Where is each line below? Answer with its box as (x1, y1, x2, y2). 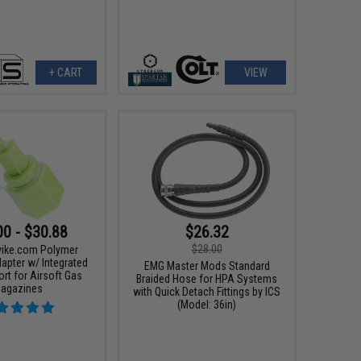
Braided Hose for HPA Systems (136, 272, 278, 285)
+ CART (49, 65, 83, 79)
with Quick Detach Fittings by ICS (133, 284, 281, 298)
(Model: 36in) (177, 297, 237, 311)
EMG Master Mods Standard (143, 259, 270, 272)
